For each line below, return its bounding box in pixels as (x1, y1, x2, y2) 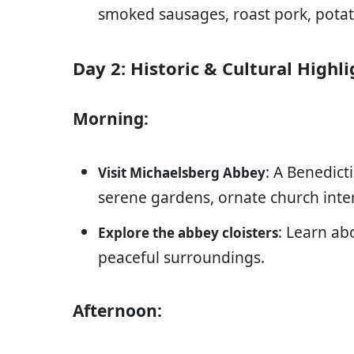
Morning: (73, 107, 149, 130)
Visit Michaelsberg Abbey (98, 164, 265, 183)
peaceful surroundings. (98, 247, 265, 269)
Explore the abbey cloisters (98, 224, 278, 243)
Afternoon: (73, 299, 162, 322)
